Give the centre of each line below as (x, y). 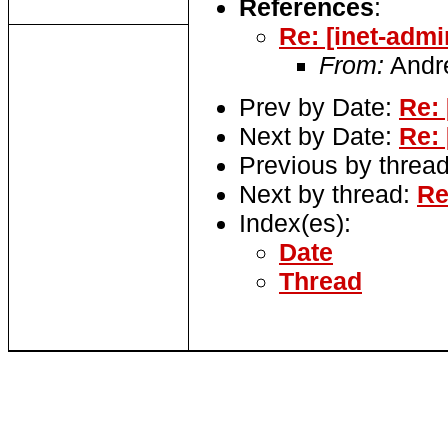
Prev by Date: (319, 107)
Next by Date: (319, 136)
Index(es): (295, 223)
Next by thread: (328, 194)
